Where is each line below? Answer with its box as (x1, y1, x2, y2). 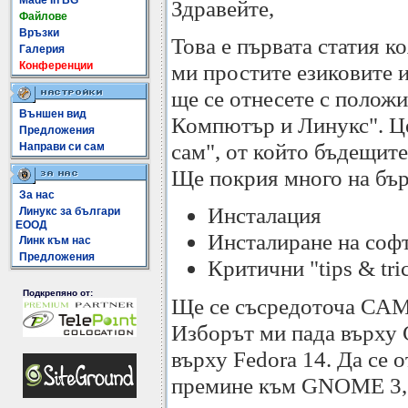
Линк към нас (19, 234, 91, 247)
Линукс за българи (19, 205, 120, 218)
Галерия (19, 43, 65, 56)
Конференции (19, 59, 93, 72)
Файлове (19, 10, 67, 23)
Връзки (19, 26, 59, 39)
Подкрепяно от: (23, 288, 93, 298)
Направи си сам (19, 140, 105, 153)
